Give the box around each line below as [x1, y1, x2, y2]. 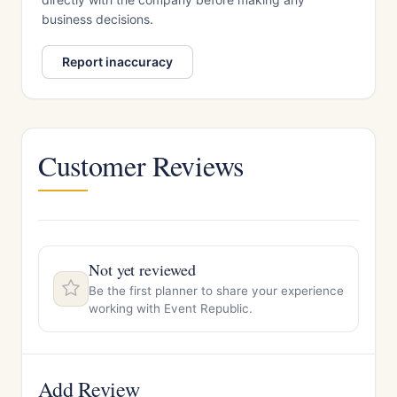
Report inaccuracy [62, 54, 173, 69]
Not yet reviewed [89, 259, 196, 280]
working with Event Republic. [89, 301, 253, 315]
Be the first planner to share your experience [89, 284, 344, 298]
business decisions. [42, 12, 153, 27]
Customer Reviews [38, 146, 244, 184]
